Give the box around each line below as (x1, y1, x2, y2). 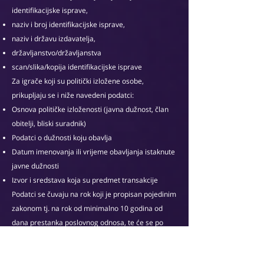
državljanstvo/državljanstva (12, 48, 101, 58)
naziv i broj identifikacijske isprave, (12, 19, 125, 29)
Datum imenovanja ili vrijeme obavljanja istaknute (12, 147, 175, 157)
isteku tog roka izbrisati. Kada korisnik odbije (12, 232, 157, 242)
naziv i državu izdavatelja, (12, 34, 95, 44)
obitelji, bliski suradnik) (12, 118, 86, 128)
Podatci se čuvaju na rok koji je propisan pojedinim (12, 189, 176, 199)
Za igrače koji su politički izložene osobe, (12, 76, 144, 86)
